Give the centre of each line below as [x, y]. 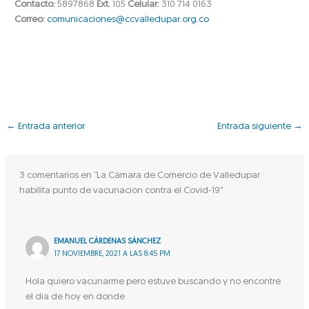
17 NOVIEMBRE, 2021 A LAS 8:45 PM [112, 255]
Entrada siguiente [255, 127]
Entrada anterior [51, 127]
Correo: [30, 19]
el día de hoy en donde [75, 297]
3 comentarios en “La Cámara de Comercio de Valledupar [139, 176]
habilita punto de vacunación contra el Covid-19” [121, 191]
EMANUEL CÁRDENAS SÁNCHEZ [108, 242]
